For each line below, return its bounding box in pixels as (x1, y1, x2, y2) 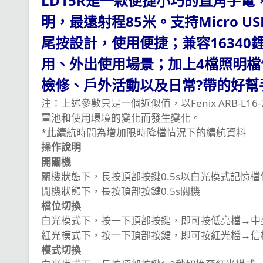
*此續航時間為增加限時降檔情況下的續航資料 (41, 125, 247, 139)
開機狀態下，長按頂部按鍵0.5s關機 (41, 184, 201, 198)
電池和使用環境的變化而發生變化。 (41, 110, 201, 124)
